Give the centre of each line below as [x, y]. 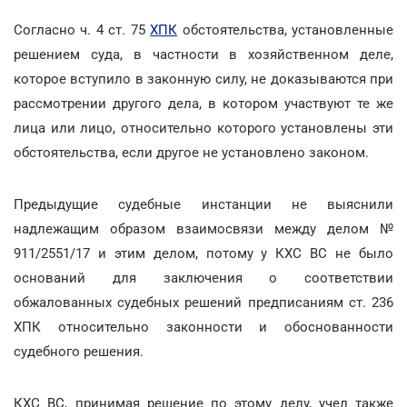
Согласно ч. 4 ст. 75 [82, 30]
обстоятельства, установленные [286, 30]
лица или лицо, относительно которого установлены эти [203, 128]
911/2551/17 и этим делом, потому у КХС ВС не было [203, 253]
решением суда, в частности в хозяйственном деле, [203, 54]
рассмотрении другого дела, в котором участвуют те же [203, 103]
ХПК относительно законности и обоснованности [203, 327]
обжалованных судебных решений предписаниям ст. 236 [203, 302]
